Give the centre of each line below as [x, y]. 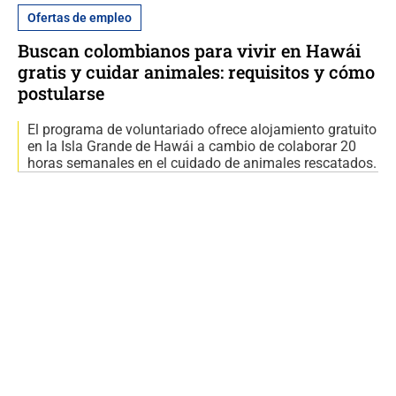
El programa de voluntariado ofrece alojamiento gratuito [202, 130]
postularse [61, 93]
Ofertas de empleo [80, 18]
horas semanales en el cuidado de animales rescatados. [202, 164]
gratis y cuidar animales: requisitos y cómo [196, 72]
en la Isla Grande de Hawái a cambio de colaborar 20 [192, 147]
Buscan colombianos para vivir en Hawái [189, 51]
